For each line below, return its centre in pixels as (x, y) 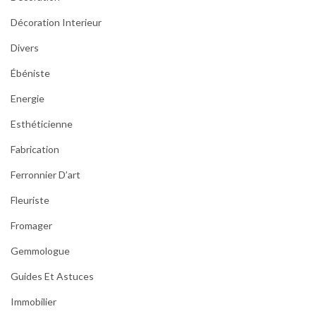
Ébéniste (30, 73)
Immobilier (34, 302)
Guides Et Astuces (52, 276)
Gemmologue (40, 251)
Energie (28, 99)
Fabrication (35, 150)
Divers (25, 48)
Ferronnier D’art (45, 175)
